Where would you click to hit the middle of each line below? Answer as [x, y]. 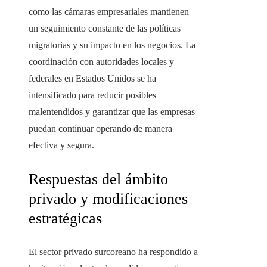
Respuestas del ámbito [98, 179]
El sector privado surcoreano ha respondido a [113, 252]
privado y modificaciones [108, 199]
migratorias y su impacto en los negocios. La [112, 45]
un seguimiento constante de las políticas [105, 29]
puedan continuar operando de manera [100, 129]
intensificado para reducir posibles [92, 95]
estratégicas [65, 219]
